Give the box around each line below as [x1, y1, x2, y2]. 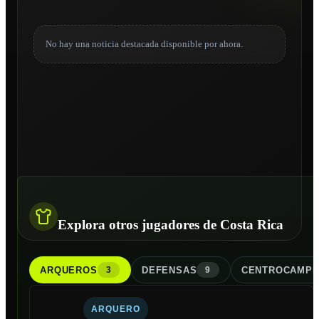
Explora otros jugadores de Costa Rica [58, 217, 283, 233]
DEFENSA [142, 264, 190, 276]
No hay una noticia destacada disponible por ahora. [45, 38, 243, 50]
